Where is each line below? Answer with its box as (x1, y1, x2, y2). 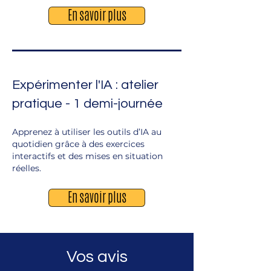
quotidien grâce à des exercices (12, 139, 145, 149)
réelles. (12, 163, 41, 174)
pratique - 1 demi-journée (12, 97, 163, 111)
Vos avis (66, 248, 128, 266)
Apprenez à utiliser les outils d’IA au (12, 126, 162, 137)
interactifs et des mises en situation (12, 151, 163, 162)
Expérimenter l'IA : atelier (12, 78, 158, 92)
